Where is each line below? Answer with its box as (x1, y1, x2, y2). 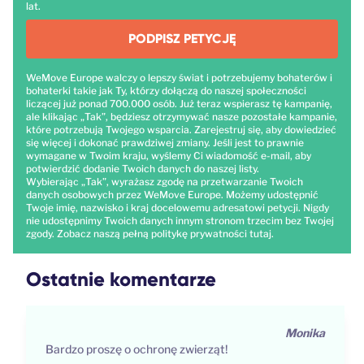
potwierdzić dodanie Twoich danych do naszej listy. (26, 162, 259, 175)
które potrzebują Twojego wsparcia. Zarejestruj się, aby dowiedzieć (26, 123, 336, 136)
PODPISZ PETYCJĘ (128, 30, 236, 46)
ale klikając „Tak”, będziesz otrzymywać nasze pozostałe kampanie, (26, 110, 337, 123)
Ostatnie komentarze (26, 266, 216, 291)
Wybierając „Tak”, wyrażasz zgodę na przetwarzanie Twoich (26, 175, 303, 188)
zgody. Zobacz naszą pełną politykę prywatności (26, 227, 249, 240)
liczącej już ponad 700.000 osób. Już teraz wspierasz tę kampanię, (26, 97, 332, 110)
